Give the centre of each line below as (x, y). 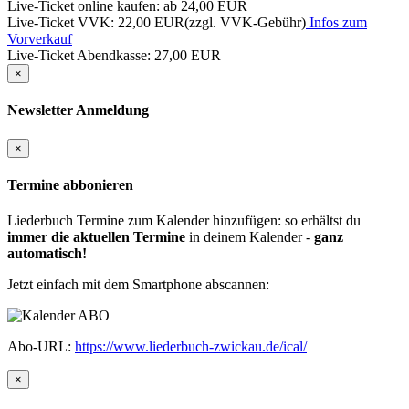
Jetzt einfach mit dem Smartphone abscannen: (138, 285)
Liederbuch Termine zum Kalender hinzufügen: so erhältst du (184, 221)
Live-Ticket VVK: (63, 22)
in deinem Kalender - (250, 237)
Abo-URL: (41, 347)
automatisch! (47, 254)
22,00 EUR (151, 22)
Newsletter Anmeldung (78, 110)
